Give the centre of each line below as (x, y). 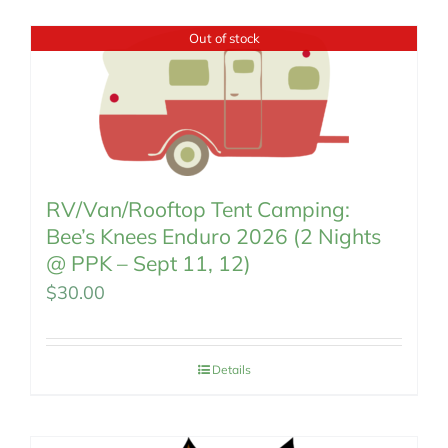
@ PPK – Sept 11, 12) (148, 263)
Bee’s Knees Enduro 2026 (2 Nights (213, 236)
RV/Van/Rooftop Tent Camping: (198, 209)
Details (231, 369)
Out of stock (224, 37)
